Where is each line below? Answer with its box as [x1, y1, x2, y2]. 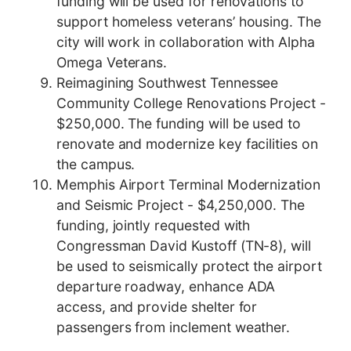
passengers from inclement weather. [56, 319, 291, 336]
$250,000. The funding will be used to [56, 115, 302, 132]
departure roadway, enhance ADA [56, 278, 276, 295]
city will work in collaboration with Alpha [56, 34, 315, 51]
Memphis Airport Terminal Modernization [56, 176, 320, 194]
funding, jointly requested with [56, 217, 251, 234]
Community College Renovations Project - [56, 95, 326, 112]
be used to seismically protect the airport [56, 258, 322, 275]
